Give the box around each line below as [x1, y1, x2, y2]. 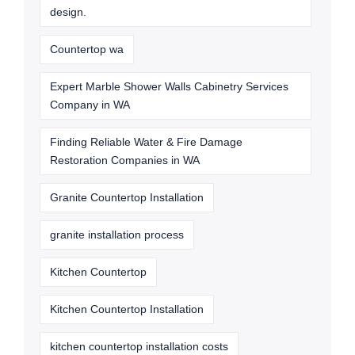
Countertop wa [50, 42, 124, 55]
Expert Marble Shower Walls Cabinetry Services [50, 79, 288, 93]
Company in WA [50, 97, 130, 111]
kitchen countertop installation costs [50, 339, 228, 353]
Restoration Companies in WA [50, 153, 200, 166]
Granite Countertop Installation [50, 190, 204, 204]
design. [50, 5, 86, 18]
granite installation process [50, 227, 184, 241]
